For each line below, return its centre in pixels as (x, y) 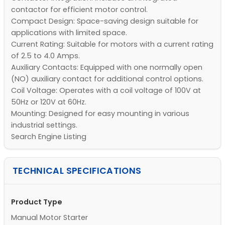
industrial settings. (44, 125)
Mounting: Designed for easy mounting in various (100, 113)
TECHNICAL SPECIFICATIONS (77, 171)
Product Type (36, 202)
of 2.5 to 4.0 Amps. (45, 55)
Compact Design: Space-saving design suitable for (104, 21)
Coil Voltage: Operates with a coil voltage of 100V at (106, 90)
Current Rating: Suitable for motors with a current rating (112, 44)
